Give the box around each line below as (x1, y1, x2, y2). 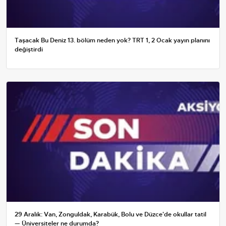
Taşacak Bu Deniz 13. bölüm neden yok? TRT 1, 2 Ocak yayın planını (15, 36, 210, 44)
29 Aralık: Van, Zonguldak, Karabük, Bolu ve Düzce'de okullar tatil (15, 210, 206, 218)
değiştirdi (15, 45, 43, 53)
